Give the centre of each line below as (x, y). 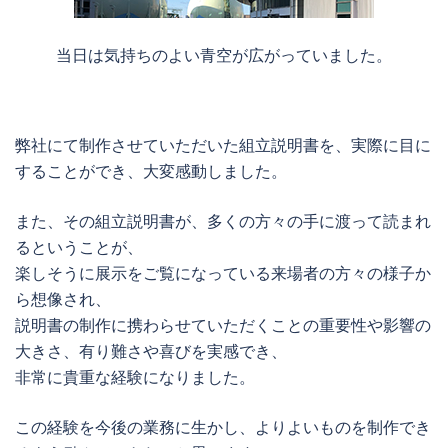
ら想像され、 (63, 299)
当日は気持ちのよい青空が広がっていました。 (224, 55)
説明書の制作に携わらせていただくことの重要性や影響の (223, 325)
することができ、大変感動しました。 (151, 171)
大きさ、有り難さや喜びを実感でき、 (151, 351)
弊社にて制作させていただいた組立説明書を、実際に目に (223, 145)
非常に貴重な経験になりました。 (135, 377)
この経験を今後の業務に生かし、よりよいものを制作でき (223, 427)
